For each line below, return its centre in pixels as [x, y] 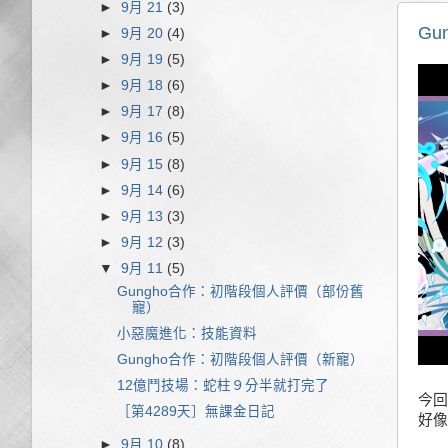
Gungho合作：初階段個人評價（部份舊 [240, 291]
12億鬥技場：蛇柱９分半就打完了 [222, 386]
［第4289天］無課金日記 [195, 412]
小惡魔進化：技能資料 [186, 333]
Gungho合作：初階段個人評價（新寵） [240, 359]
